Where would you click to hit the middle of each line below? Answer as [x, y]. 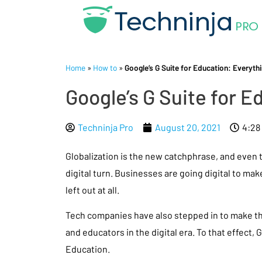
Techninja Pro [106, 127]
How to [105, 68]
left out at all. [92, 190]
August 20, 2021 [188, 127]
